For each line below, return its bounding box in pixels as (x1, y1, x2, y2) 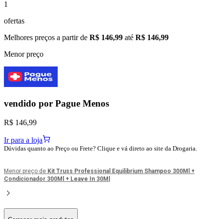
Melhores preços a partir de (4, 33, 89, 42)
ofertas (4, 17, 24, 25)
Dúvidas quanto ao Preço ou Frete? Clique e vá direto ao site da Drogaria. (4, 144, 197, 152)
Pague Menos (55, 98, 109, 109)
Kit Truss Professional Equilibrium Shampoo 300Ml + (47, 167, 195, 175)
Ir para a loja (4, 135, 43, 144)
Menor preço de (4, 167, 47, 175)
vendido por (4, 98, 55, 109)
